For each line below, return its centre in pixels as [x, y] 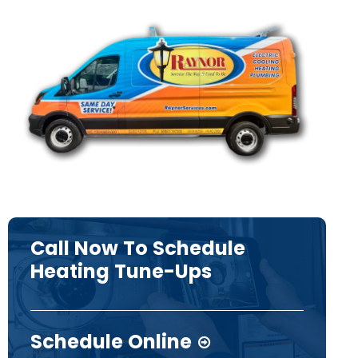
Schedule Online [111, 341]
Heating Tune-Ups [121, 271]
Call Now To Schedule [138, 248]
